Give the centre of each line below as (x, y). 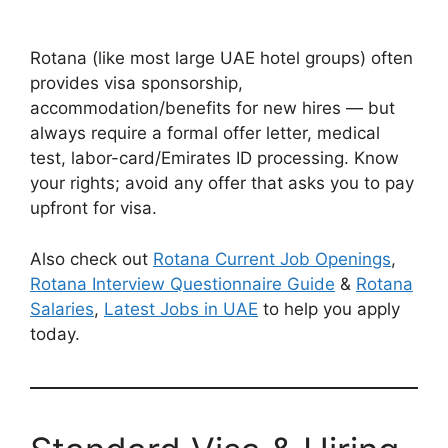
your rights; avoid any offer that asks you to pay (222, 183)
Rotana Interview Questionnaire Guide (182, 283)
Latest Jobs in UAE (181, 308)
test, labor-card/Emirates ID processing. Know (214, 158)
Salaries (62, 308)
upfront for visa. (93, 208)
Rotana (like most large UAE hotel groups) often (221, 58)
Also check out (91, 258)
